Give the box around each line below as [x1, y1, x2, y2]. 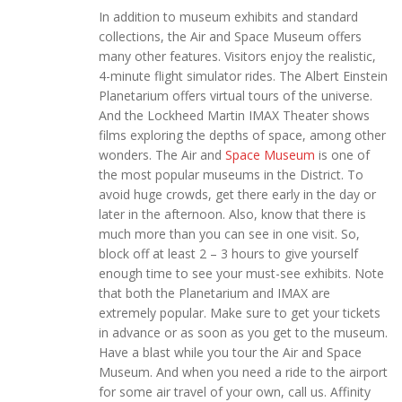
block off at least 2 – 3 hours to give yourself [99, 245, 358, 263]
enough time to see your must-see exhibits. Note [99, 265, 384, 283]
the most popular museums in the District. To [99, 166, 363, 184]
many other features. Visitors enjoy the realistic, [99, 48, 376, 66]
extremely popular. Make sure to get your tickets [99, 304, 380, 322]
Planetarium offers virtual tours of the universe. [99, 87, 372, 105]
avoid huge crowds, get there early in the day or [99, 186, 376, 204]
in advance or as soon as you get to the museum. [99, 324, 388, 342]
